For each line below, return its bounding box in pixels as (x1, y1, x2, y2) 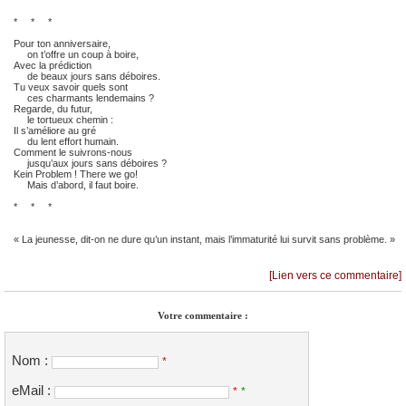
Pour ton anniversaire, (14, 38, 111, 50)
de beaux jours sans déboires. (14, 71, 160, 82)
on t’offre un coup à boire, (14, 49, 139, 61)
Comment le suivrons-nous (14, 147, 132, 159)
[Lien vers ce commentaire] (269, 269, 401, 283)
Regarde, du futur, (14, 103, 92, 115)
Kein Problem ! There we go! (14, 169, 138, 180)
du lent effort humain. (14, 136, 119, 148)
